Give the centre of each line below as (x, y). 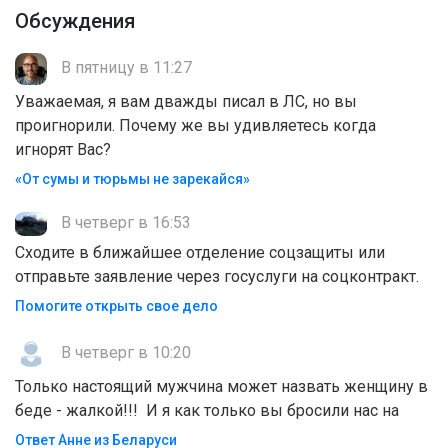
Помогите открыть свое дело (116, 305)
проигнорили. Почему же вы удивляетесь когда (195, 125)
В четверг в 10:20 (124, 353)
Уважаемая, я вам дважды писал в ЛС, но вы (186, 101)
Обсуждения (75, 21)
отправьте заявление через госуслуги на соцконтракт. (217, 276)
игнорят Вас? (63, 149)
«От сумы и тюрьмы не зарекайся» (132, 179)
